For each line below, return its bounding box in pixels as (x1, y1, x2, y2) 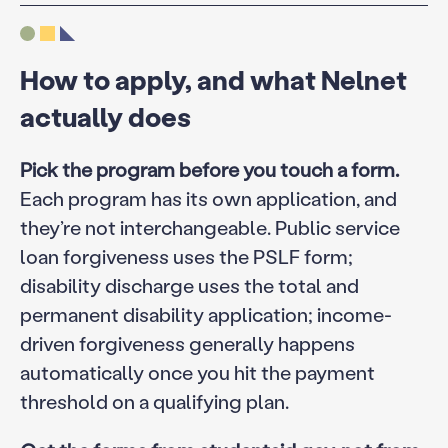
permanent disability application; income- (19, 300, 392, 327)
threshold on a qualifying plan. (19, 387, 289, 414)
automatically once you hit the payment (19, 358, 375, 385)
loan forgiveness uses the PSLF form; (19, 242, 353, 269)
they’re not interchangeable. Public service (19, 213, 400, 240)
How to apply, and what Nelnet (19, 61, 407, 97)
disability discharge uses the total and (19, 271, 359, 298)
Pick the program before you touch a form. (19, 155, 399, 182)
